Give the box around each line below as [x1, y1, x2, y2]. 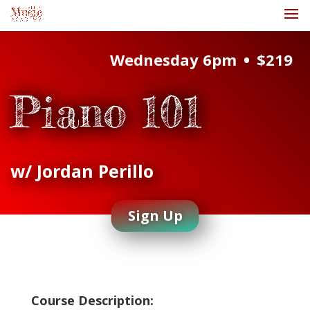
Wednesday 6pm [110, 49, 237, 70]
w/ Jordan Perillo [10, 159, 154, 183]
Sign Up [127, 206, 183, 225]
